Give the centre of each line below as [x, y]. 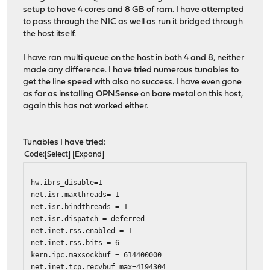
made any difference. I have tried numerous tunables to [131, 70]
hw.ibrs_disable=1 [67, 182]
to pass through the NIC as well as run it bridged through [133, 22]
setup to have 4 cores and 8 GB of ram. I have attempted [134, 10]
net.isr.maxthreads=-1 [75, 194]
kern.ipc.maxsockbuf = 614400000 [96, 254]
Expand [89, 154]
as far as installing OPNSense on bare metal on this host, [133, 94]
